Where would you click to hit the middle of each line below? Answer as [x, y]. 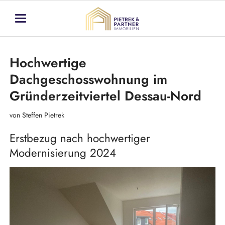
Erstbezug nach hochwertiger [80, 138]
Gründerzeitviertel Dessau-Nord [105, 96]
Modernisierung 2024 [63, 153]
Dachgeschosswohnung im [88, 79]
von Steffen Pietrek [37, 115]
